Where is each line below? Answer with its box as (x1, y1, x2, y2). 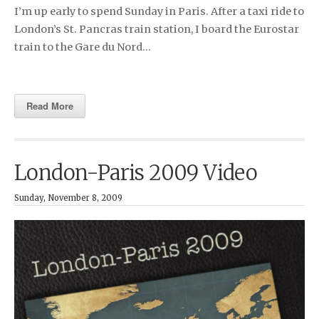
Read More (26, 98, 73, 113)
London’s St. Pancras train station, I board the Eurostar (14, 22, 299, 36)
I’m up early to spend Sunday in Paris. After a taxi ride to (14, 4, 304, 18)
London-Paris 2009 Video (14, 159, 258, 186)
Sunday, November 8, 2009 (14, 192, 122, 203)
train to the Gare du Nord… (14, 40, 151, 53)
